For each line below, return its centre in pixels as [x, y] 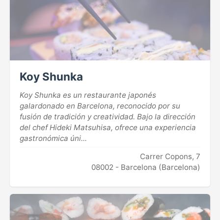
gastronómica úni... [53, 138]
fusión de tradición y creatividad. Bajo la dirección [108, 117]
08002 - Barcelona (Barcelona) [146, 167]
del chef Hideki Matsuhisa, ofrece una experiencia [108, 128]
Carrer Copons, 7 [170, 157]
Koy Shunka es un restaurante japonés [88, 95]
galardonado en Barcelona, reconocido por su [100, 106]
